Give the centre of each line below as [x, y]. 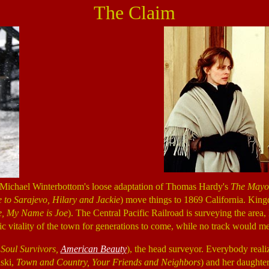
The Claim [134, 13]
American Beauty [93, 249]
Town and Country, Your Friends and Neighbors [108, 262]
